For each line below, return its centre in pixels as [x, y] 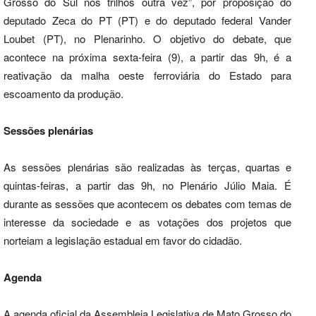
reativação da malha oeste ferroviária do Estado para [147, 75]
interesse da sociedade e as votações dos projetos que [147, 221]
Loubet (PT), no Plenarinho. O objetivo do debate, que [147, 38]
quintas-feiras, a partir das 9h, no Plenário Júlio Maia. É [147, 185]
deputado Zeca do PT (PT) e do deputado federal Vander [147, 20]
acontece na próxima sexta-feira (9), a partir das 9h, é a [147, 56]
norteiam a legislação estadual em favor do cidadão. [126, 240]
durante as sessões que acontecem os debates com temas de [147, 203]
